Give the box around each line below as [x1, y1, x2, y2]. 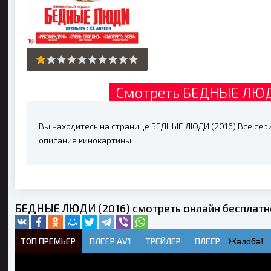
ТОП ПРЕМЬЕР [21, 235, 76, 246]
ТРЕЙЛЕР [145, 235, 181, 246]
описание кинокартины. [39, 134, 133, 145]
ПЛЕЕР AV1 [90, 235, 131, 246]
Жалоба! [228, 235, 263, 246]
